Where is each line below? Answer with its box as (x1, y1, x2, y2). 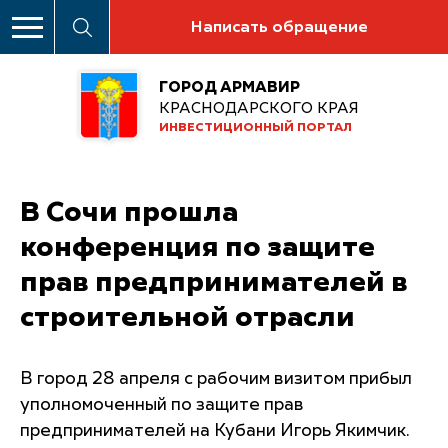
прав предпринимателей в (20, 268, 408, 297)
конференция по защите (20, 233, 375, 262)
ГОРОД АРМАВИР (159, 80, 300, 96)
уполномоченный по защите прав (20, 396, 304, 414)
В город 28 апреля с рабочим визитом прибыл (20, 370, 412, 388)
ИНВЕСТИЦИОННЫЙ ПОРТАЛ (159, 122, 352, 135)
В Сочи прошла (20, 198, 238, 227)
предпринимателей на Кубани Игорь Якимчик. (20, 422, 410, 440)
